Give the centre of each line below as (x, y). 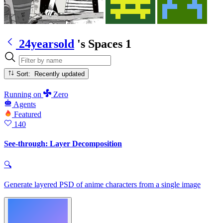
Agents (25, 104)
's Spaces (100, 44)
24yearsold (47, 44)
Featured (28, 114)
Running (19, 94)
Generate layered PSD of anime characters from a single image (102, 185)
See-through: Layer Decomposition (63, 144)
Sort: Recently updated (60, 74)
